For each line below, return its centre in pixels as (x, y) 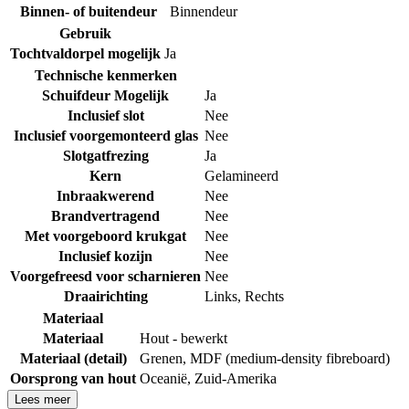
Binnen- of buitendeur (88, 11)
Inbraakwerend (105, 195)
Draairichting (105, 296)
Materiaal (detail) (73, 358)
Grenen (161, 358)
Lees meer (42, 399)
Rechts (264, 296)
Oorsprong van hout (73, 378)
